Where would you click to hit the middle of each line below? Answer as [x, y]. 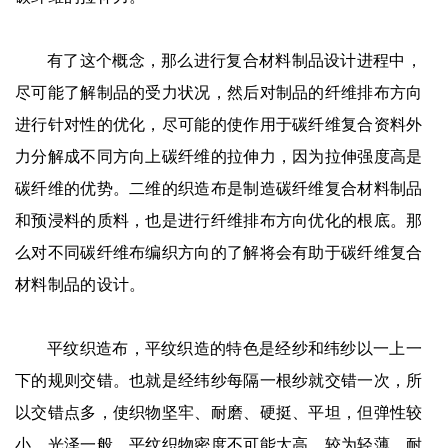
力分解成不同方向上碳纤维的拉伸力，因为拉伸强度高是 [219, 156]
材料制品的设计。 [80, 284]
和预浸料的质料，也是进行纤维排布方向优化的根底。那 [219, 220]
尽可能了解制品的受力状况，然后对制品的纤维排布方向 [219, 92]
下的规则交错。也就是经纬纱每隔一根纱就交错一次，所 [219, 380]
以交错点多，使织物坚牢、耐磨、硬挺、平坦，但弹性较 [219, 412]
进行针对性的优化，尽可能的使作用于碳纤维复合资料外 [219, 124]
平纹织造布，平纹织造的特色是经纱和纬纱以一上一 [234, 348]
